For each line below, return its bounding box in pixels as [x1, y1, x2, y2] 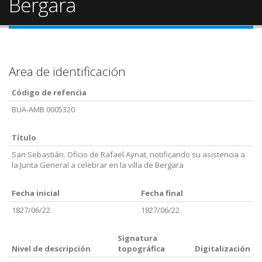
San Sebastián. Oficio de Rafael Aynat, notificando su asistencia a [12, 149, 245, 160]
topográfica [118, 243, 165, 254]
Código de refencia [12, 87, 87, 98]
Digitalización [195, 243, 250, 254]
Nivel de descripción [12, 243, 91, 254]
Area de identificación [9, 63, 126, 80]
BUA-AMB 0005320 [12, 104, 75, 115]
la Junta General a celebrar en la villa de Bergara [12, 160, 184, 170]
